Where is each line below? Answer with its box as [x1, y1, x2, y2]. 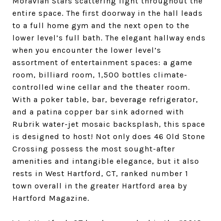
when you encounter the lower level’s [12, 45, 161, 55]
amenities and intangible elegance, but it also [12, 156, 199, 166]
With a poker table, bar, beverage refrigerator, [12, 95, 198, 104]
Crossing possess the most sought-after [12, 144, 175, 153]
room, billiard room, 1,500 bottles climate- [12, 70, 187, 79]
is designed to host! [12, 132, 96, 141]
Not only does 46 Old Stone [96, 132, 205, 141]
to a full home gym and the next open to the [12, 21, 189, 30]
